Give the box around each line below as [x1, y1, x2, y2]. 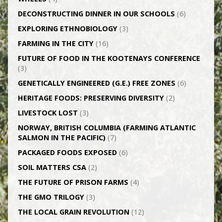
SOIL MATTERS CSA [17, 163, 86, 172]
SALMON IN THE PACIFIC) [17, 133, 106, 142]
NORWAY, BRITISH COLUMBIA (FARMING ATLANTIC [17, 123, 196, 132]
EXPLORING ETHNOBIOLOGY [17, 24, 117, 33]
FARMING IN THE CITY [17, 39, 94, 48]
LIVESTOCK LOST [17, 108, 78, 117]
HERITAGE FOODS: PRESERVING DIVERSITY [17, 93, 164, 103]
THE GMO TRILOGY [17, 192, 84, 202]
